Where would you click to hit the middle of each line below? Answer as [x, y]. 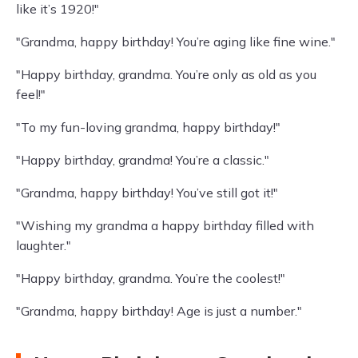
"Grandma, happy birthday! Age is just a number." [159, 311]
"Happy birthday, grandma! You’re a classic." [143, 160]
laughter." [44, 245]
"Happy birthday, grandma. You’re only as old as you [166, 74]
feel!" [31, 94]
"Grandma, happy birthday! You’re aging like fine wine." [176, 42]
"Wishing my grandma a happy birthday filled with [165, 225]
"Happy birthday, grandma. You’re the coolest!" [151, 278]
